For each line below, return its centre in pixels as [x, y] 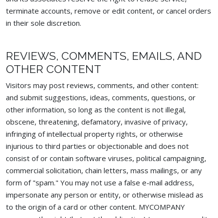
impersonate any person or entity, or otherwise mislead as [105, 195]
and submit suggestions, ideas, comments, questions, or [101, 97]
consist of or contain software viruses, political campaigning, [106, 158]
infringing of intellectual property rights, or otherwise [94, 134]
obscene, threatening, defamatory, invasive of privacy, [97, 122]
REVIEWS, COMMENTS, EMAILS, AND [104, 56]
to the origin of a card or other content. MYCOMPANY [95, 207]
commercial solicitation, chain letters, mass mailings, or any [104, 170]
